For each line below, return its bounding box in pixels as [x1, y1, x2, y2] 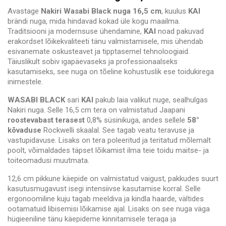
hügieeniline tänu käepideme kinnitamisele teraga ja [8, 214, 176, 224]
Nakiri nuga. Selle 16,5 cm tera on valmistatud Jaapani [8, 105, 185, 115]
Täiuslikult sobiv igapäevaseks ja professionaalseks [8, 57, 178, 67]
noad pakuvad [156, 27, 204, 36]
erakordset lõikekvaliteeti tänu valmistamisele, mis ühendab [8, 37, 203, 46]
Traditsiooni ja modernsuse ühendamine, [8, 27, 144, 36]
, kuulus [161, 7, 188, 16]
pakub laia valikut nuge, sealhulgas [93, 95, 208, 105]
